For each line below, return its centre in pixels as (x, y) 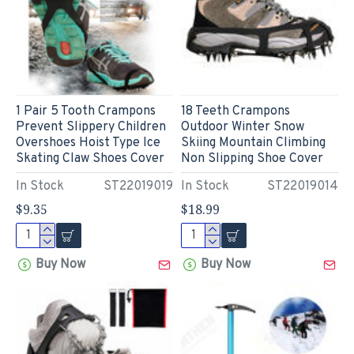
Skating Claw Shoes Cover (90, 158)
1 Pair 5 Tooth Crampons (86, 111)
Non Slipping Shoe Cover (252, 158)
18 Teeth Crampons (235, 111)
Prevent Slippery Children (91, 127)
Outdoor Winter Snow (242, 127)
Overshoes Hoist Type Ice (88, 143)
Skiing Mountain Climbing (253, 143)
